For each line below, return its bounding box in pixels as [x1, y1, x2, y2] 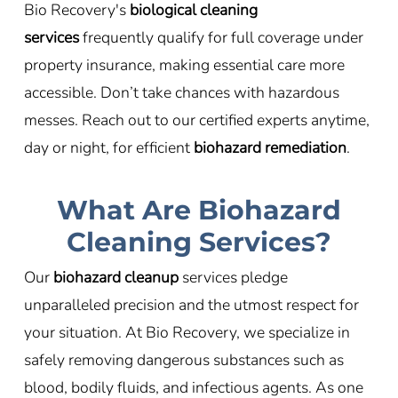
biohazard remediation [193, 136, 346, 158]
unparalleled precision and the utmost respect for [23, 294, 359, 316]
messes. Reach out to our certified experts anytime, [23, 108, 370, 131]
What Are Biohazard [56, 194, 341, 227]
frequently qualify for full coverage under [82, 26, 363, 48]
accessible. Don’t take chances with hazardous [23, 81, 339, 103]
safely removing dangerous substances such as [23, 349, 344, 371]
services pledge [181, 267, 288, 289]
